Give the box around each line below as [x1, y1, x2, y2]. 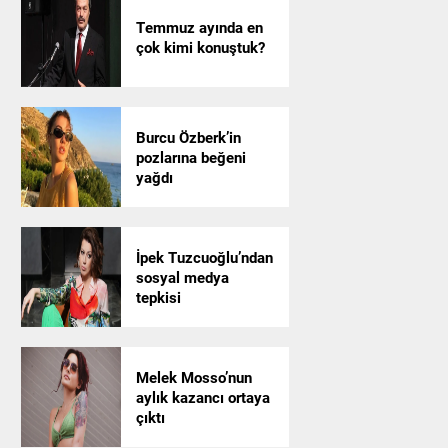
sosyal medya [135, 267, 229, 287]
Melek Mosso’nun [135, 367, 252, 387]
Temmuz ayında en [135, 17, 263, 37]
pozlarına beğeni [135, 147, 246, 167]
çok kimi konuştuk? [135, 37, 265, 57]
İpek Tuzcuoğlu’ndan [135, 247, 273, 267]
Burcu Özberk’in [135, 127, 241, 147]
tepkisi [135, 287, 181, 307]
